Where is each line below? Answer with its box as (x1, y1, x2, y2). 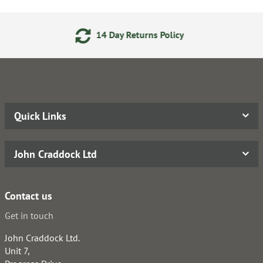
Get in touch (5, 209, 53, 221)
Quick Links (14, 109, 66, 123)
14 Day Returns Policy (26, 28, 117, 41)
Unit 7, (5, 244, 30, 257)
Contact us (5, 188, 52, 203)
